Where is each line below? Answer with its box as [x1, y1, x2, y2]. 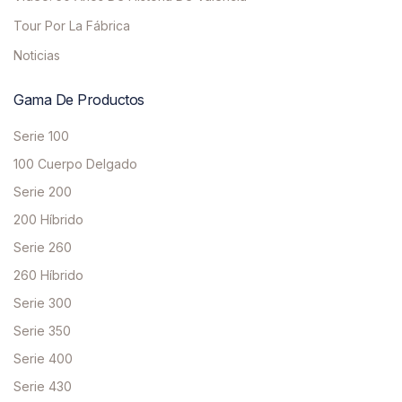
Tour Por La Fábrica [13, 18, 130, 34]
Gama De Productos [13, 91, 144, 109]
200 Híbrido [13, 212, 83, 228]
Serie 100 [13, 128, 69, 144]
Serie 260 [13, 240, 72, 256]
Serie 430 [13, 379, 72, 395]
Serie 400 [13, 351, 73, 367]
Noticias [13, 48, 60, 64]
